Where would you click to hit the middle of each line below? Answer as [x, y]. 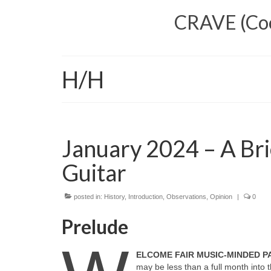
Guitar [94, 172]
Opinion [221, 196]
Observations [186, 196]
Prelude [95, 226]
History [114, 196]
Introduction [145, 196]
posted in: [88, 196]
